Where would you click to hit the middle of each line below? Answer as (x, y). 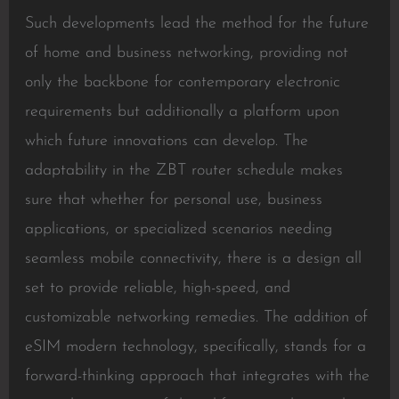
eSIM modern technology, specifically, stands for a (195, 347)
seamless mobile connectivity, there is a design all (193, 259)
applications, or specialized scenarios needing (178, 229)
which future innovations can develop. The (166, 141)
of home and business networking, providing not (186, 53)
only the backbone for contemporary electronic (182, 82)
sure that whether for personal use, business (173, 200)
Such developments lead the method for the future (196, 24)
